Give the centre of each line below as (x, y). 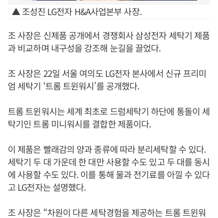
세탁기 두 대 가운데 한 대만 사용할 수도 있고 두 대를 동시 (109, 162)
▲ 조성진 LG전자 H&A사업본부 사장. (76, 11)
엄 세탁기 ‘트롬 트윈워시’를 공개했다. (74, 86)
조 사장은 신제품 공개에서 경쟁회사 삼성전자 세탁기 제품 (109, 35)
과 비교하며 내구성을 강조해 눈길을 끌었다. (84, 48)
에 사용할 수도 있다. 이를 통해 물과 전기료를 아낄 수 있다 (109, 174)
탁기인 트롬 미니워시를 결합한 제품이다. (80, 124)
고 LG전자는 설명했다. (47, 187)
